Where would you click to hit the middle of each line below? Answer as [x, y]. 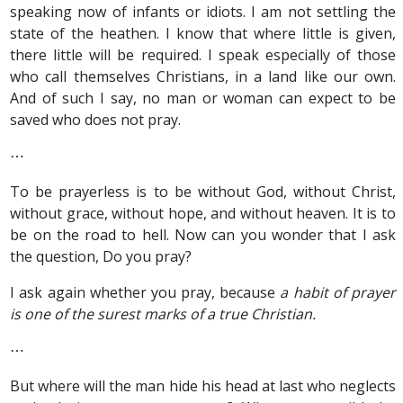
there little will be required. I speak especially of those [203, 55]
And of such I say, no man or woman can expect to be [203, 98]
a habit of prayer [338, 292]
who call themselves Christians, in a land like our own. [203, 76]
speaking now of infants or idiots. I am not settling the [203, 12]
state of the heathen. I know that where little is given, [203, 33]
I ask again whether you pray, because [145, 292]
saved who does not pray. [96, 120]
